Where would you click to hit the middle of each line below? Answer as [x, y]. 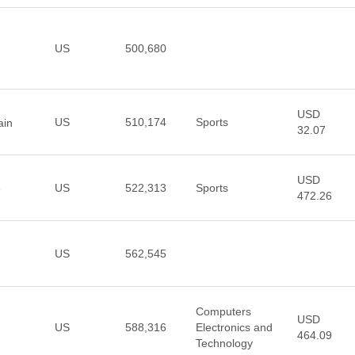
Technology [224, 343]
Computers [223, 311]
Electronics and [234, 327]
